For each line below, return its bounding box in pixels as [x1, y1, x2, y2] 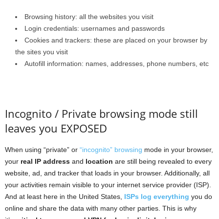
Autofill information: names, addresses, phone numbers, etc [24, 60, 209, 68]
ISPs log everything [124, 193, 189, 201]
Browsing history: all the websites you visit [24, 13, 153, 21]
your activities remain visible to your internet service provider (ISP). [5, 181, 211, 189]
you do [189, 193, 212, 201]
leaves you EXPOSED [5, 121, 107, 136]
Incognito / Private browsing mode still [5, 106, 198, 121]
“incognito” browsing [80, 146, 142, 154]
